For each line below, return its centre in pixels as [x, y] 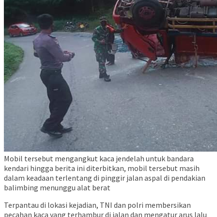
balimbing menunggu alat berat [57, 188]
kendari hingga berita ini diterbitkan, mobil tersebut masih [102, 168]
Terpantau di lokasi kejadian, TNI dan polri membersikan [97, 205]
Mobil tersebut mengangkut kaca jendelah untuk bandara [99, 159]
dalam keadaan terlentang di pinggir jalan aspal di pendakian [105, 178]
